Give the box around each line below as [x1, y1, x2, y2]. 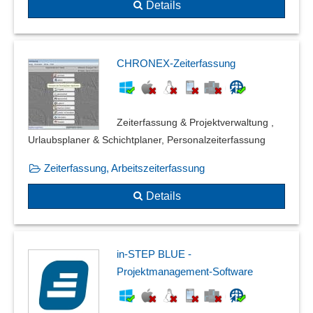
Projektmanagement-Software [117, 265, 253, 278]
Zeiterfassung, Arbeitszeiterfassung [44, 161, 205, 174]
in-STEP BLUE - [117, 248, 191, 261]
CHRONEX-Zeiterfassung [117, 57, 235, 69]
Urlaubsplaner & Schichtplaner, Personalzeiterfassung [28, 133, 265, 145]
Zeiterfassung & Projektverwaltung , [117, 116, 274, 128]
